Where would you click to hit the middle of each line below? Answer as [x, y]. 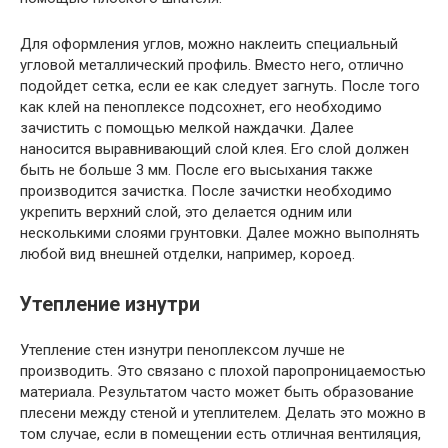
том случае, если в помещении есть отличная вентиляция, [220, 434]
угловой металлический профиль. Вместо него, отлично [212, 65]
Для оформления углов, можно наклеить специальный [209, 44]
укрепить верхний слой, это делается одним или [186, 212]
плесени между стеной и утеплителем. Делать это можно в [223, 413]
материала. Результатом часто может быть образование [217, 392]
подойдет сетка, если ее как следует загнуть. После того [220, 86]
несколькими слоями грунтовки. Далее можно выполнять [220, 233]
